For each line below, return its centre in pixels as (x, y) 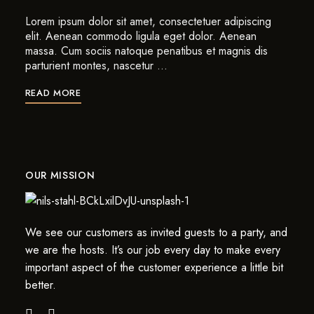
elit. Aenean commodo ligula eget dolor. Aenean (141, 36)
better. (40, 285)
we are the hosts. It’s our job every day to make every (152, 250)
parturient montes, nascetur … (96, 65)
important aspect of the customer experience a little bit (154, 267)
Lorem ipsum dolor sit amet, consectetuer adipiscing (148, 21)
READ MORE (53, 93)
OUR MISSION (60, 175)
